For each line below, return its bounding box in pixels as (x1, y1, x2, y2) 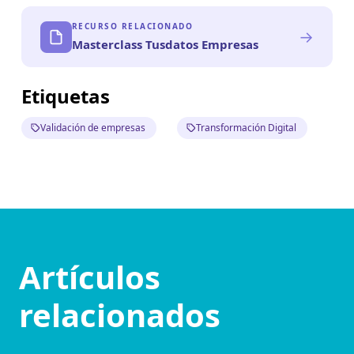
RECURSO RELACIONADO (71, 21, 194, 32)
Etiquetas (21, 83, 110, 110)
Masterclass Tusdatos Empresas (71, 36, 258, 53)
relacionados (19, 293, 220, 337)
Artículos (19, 255, 160, 299)
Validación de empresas (40, 121, 145, 135)
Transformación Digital (196, 121, 296, 135)
